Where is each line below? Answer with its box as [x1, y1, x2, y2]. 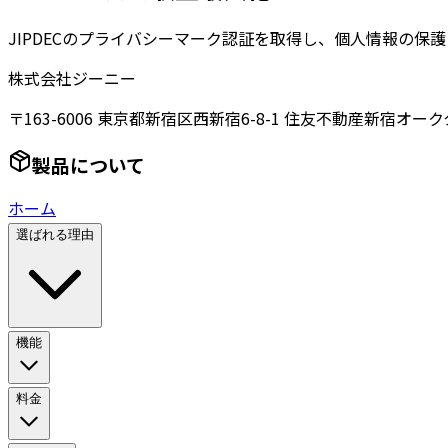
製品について [32, 150, 145, 178]
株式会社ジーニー [8, 65, 136, 90]
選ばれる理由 [16, 227, 94, 243]
